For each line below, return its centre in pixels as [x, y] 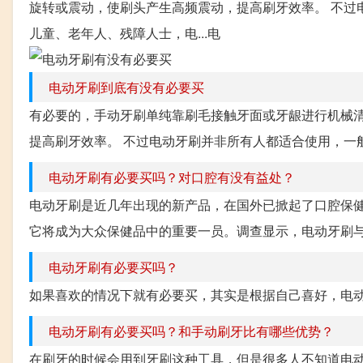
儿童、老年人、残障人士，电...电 [125, 33]
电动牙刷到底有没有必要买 [126, 87]
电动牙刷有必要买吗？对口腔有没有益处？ [172, 177]
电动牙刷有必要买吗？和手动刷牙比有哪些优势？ [191, 331]
